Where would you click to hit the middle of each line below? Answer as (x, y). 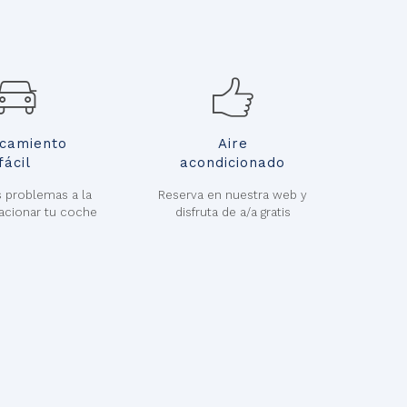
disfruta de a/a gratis (233, 212)
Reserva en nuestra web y (233, 195)
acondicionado (233, 163)
